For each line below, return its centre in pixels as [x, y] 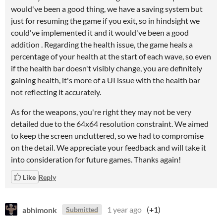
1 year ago [124, 209]
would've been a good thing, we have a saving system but [107, 9]
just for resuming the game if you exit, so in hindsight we [105, 21]
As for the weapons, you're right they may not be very [101, 112]
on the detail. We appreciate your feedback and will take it [109, 147]
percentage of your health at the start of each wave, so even [111, 56]
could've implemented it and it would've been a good [100, 32]
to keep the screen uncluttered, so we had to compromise [107, 136]
